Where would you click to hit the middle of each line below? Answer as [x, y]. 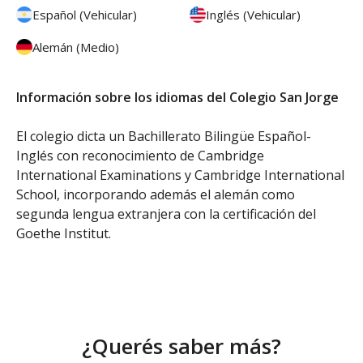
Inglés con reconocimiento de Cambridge [140, 155]
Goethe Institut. [64, 233]
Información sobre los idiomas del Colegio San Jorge [177, 97]
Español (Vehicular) [85, 14]
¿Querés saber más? [181, 346]
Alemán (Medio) [76, 47]
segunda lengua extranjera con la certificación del [166, 214]
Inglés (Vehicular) [253, 14]
